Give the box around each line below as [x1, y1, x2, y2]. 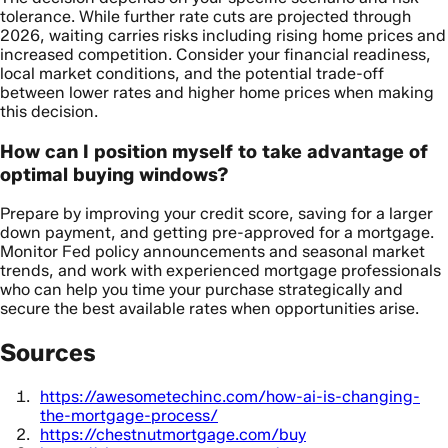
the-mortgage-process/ [40, 406, 218, 426]
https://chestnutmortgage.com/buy [40, 425, 306, 445]
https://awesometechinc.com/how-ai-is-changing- [40, 387, 420, 407]
